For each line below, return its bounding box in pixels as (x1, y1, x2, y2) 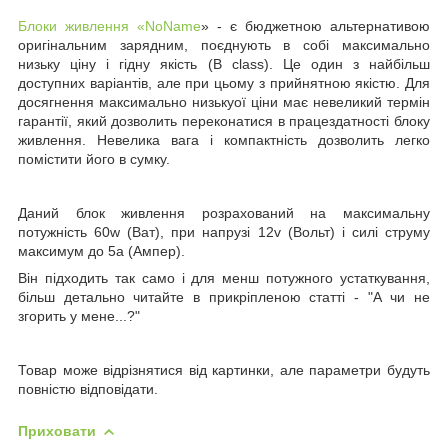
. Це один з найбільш (268, 55, 431, 72)
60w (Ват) (94, 223, 161, 240)
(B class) (207, 55, 269, 72)
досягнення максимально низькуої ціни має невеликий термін (18, 93, 430, 110)
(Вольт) (280, 223, 335, 240)
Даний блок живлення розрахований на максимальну (18, 204, 430, 221)
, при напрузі (160, 223, 258, 240)
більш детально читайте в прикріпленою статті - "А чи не (18, 288, 430, 305)
